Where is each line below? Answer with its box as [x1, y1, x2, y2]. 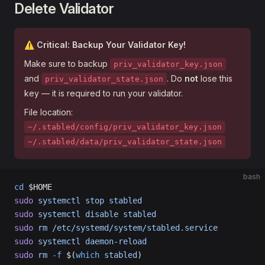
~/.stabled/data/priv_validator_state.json [28, 137, 222, 146]
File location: [24, 107, 73, 117]
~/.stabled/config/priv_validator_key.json [28, 122, 222, 131]
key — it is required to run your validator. [24, 88, 183, 98]
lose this [198, 73, 232, 83]
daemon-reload [80, 237, 147, 246]
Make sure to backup [24, 59, 110, 69]
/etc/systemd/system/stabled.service [47, 223, 218, 232]
